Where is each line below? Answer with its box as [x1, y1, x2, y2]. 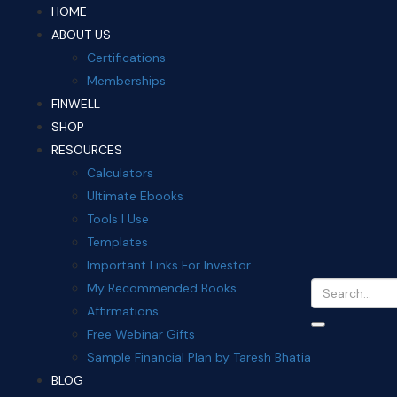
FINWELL [51, 96, 100, 112]
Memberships [87, 73, 166, 89]
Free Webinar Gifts [87, 326, 195, 342]
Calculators [87, 165, 153, 181]
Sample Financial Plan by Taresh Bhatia [87, 349, 311, 365]
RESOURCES [51, 142, 122, 158]
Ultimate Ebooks [87, 188, 183, 204]
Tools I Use [87, 211, 149, 227]
